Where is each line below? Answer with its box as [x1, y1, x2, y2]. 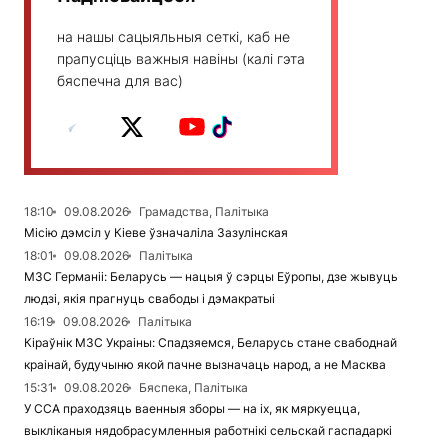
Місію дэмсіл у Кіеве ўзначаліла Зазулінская [24, 225, 288, 241]
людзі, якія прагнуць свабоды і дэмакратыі [24, 291, 275, 307]
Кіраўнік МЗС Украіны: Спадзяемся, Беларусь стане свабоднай [24, 335, 397, 351]
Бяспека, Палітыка [139, 380, 248, 396]
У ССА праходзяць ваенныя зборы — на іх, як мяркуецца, [24, 401, 360, 417]
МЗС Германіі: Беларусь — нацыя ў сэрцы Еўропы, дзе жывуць [24, 269, 398, 285]
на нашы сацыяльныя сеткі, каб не [57, 28, 290, 46]
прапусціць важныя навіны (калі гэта [57, 50, 305, 68]
